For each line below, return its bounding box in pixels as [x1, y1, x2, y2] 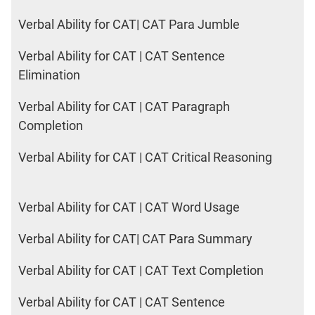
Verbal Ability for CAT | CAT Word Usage [18, 200, 240, 215]
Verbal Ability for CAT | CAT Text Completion [18, 263, 264, 278]
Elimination [18, 67, 80, 83]
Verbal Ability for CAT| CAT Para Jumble [18, 17, 240, 32]
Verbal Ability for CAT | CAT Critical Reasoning [18, 150, 272, 165]
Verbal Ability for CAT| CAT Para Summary [18, 231, 252, 247]
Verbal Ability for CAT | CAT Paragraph [18, 99, 230, 115]
